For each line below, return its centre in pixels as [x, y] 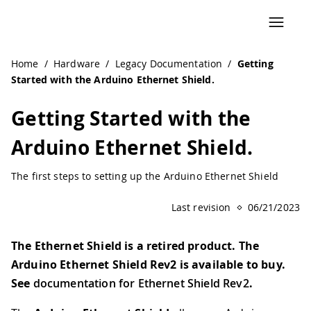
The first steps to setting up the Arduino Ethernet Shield [145, 176]
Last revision [201, 207]
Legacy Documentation [169, 64]
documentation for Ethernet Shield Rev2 [141, 283]
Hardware [77, 64]
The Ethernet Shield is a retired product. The [135, 246]
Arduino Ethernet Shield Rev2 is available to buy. [148, 264]
